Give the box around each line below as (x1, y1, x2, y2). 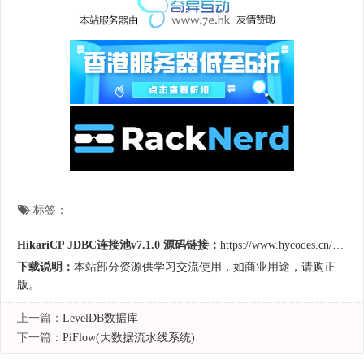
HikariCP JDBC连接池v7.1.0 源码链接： (17, 239, 220, 251)
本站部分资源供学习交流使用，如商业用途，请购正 (74, 261, 336, 273)
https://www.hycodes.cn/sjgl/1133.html (220, 239, 332, 251)
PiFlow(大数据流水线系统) (63, 331, 195, 344)
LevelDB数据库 (63, 312, 138, 324)
